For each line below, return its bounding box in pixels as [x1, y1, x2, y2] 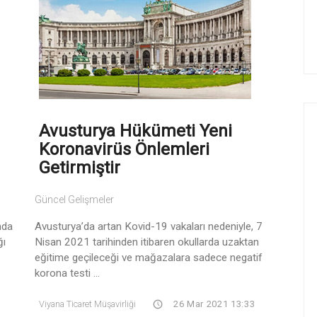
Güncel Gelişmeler [35, 193, 114, 205]
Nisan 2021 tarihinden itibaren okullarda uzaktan [35, 235, 259, 248]
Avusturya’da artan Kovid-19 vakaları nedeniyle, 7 [35, 219, 263, 233]
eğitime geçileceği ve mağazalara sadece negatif [35, 250, 263, 264]
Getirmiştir [39, 157, 120, 178]
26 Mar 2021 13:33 [171, 298, 255, 309]
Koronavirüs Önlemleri [39, 139, 209, 159]
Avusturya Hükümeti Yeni [39, 120, 232, 141]
